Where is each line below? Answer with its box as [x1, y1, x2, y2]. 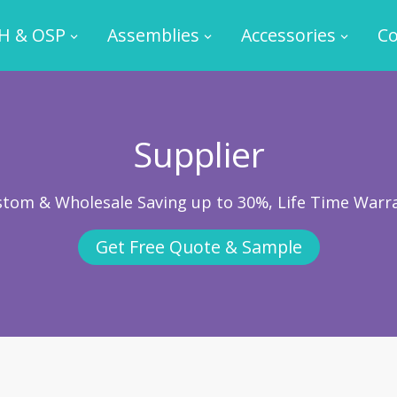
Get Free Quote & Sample [95, 235, 302, 259]
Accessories [240, 23, 336, 47]
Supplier [132, 130, 265, 177]
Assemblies [106, 23, 199, 47]
